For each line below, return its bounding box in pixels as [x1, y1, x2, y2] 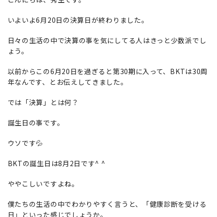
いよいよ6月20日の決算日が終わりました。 [7, 15, 149, 25]
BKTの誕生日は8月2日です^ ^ [7, 158, 106, 168]
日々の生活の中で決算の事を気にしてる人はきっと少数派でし [7, 35, 207, 45]
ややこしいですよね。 [7, 179, 79, 188]
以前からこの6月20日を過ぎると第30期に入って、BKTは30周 [7, 66, 208, 76]
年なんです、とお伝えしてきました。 [7, 77, 128, 87]
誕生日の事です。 [7, 118, 64, 127]
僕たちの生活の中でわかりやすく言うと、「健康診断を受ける [7, 199, 207, 209]
